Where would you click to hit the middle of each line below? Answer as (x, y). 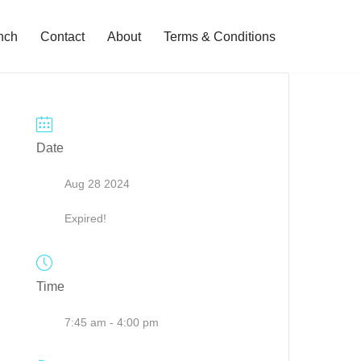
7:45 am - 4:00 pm (112, 322)
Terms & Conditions (220, 36)
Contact (62, 36)
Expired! (86, 218)
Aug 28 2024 (98, 183)
